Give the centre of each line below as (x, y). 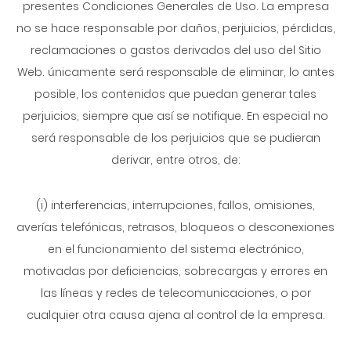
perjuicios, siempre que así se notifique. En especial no (175, 116)
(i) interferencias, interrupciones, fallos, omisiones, (175, 205)
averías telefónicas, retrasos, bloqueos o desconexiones (175, 227)
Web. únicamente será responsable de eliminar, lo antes (175, 72)
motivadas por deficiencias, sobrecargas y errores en (175, 271)
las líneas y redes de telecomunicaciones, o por (175, 293)
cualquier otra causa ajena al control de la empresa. (175, 315)
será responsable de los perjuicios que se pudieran (175, 138)
